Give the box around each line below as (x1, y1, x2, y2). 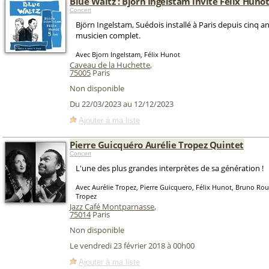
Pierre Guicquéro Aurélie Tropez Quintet (70, 139, 244, 151)
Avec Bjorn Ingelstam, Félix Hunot (76, 50, 180, 59)
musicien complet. (76, 30, 141, 41)
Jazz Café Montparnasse (70, 201, 154, 212)
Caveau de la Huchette (70, 59, 150, 70)
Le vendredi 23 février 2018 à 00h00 (70, 240, 195, 252)
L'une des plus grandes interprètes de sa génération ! (76, 163, 264, 174)
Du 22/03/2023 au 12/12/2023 (70, 98, 174, 110)
